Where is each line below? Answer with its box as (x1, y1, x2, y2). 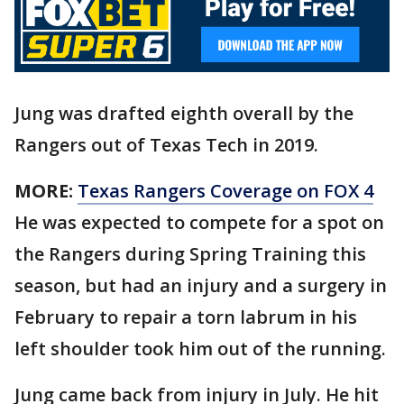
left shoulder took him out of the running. (14, 335, 386, 361)
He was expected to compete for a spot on (14, 209, 384, 234)
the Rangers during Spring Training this (14, 241, 366, 266)
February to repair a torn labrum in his (14, 304, 357, 329)
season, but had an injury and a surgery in (14, 272, 387, 298)
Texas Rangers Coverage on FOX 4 (78, 178, 373, 203)
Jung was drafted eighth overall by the (14, 100, 353, 125)
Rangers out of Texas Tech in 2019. (14, 132, 318, 157)
